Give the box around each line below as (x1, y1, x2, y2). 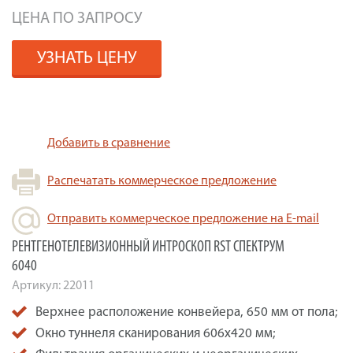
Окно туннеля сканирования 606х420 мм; (35, 327, 276, 341)
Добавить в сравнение (47, 137, 170, 150)
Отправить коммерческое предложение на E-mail (47, 213, 319, 226)
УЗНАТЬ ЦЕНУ (37, 50, 136, 69)
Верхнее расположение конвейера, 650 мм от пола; (35, 306, 338, 320)
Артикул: (12, 280, 63, 293)
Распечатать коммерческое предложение (47, 175, 277, 188)
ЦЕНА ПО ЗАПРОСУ (12, 11, 142, 28)
